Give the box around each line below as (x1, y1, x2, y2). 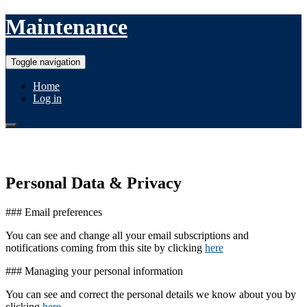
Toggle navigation (11, 56, 80, 67)
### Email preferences (5, 206, 102, 218)
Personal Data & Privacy (5, 173, 182, 192)
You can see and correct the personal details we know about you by (5, 288, 296, 300)
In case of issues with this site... (5, 141, 221, 160)
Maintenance (5, 14, 127, 40)
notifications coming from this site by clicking (5, 241, 205, 254)
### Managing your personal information (5, 265, 183, 277)
